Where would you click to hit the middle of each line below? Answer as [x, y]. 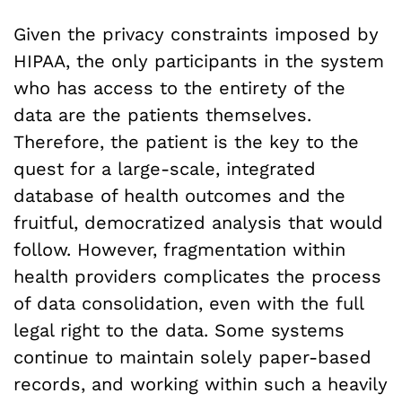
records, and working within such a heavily [201, 385]
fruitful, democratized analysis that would [198, 223]
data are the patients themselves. [162, 115]
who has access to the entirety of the [179, 88]
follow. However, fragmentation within [179, 250]
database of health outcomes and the [179, 196]
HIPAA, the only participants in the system [199, 61]
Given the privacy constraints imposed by [196, 35]
